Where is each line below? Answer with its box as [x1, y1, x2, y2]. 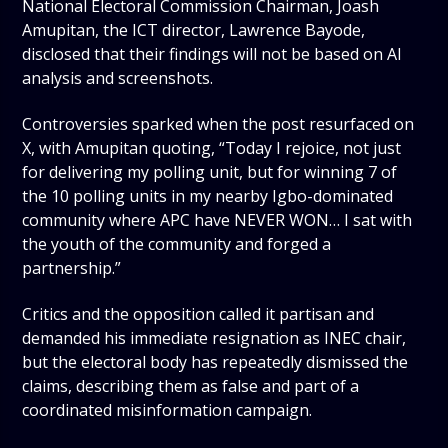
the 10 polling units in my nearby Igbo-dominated [22, 184, 394, 207]
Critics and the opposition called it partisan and [22, 303, 375, 326]
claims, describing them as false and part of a [22, 375, 360, 398]
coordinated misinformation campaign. [22, 399, 313, 422]
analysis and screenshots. [22, 66, 214, 89]
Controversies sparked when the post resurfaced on [22, 112, 415, 135]
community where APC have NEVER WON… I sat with [22, 208, 413, 231]
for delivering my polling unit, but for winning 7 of [22, 160, 398, 183]
